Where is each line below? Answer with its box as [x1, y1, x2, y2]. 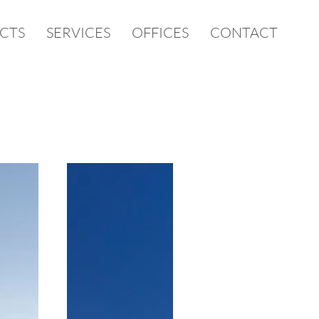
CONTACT [210, 23, 278, 41]
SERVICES [46, 23, 110, 41]
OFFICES [132, 23, 189, 41]
